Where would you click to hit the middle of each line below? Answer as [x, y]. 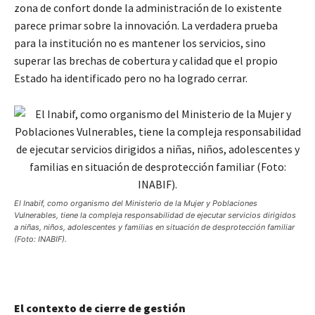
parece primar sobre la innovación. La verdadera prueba [146, 25]
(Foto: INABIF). [40, 239]
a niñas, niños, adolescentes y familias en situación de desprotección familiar [154, 227]
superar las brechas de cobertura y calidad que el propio [146, 60]
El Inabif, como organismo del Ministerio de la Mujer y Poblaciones [136, 203]
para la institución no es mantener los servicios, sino [140, 43]
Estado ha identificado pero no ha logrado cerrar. [131, 78]
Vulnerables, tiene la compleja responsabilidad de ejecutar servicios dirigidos [155, 215]
